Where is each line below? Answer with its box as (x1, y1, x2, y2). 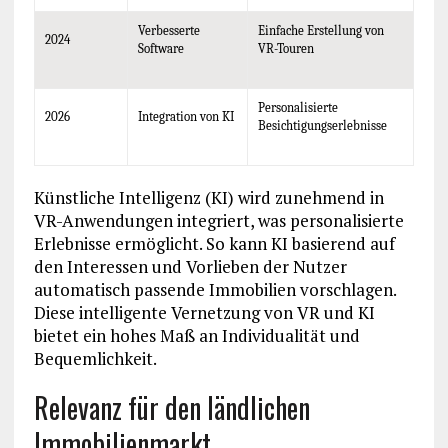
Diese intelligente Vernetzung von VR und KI (33, 301, 375, 325)
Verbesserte (137, 23, 200, 39)
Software (137, 41, 184, 57)
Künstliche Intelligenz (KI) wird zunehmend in (33, 186, 384, 210)
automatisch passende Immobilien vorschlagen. (33, 278, 396, 302)
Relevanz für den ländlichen (33, 387, 310, 429)
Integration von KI (137, 109, 234, 125)
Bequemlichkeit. (33, 347, 157, 371)
